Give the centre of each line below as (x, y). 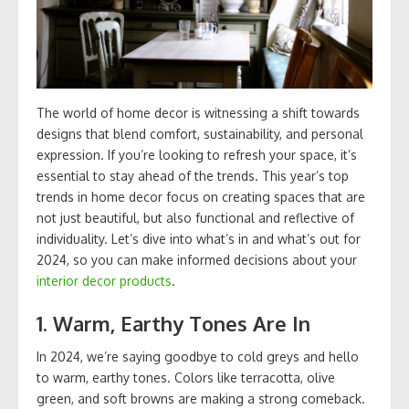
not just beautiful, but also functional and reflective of (195, 218)
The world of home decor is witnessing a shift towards (198, 113)
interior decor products (104, 281)
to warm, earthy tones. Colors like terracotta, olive (186, 378)
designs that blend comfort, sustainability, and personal (200, 134)
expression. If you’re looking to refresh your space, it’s (197, 155)
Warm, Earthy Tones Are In (182, 324)
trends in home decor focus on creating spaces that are (201, 197)
